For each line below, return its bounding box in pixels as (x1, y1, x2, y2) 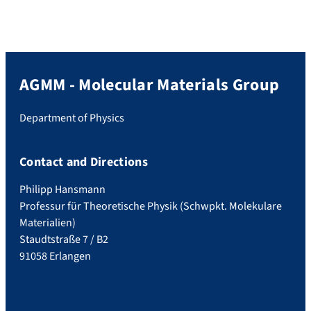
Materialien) (19, 215, 76, 230)
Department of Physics (19, 110, 124, 126)
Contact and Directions (19, 153, 149, 171)
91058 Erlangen (19, 248, 91, 264)
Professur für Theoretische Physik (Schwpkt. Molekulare (19, 198, 282, 214)
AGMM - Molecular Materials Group (19, 73, 280, 97)
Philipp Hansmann (19, 181, 106, 197)
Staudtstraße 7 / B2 (19, 231, 108, 247)
